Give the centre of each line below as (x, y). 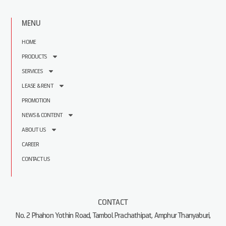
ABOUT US (34, 130)
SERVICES (32, 71)
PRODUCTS (34, 56)
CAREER (31, 144)
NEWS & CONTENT (42, 115)
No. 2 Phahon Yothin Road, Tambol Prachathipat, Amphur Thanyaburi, (113, 215)
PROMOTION (36, 100)
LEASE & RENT (37, 86)
